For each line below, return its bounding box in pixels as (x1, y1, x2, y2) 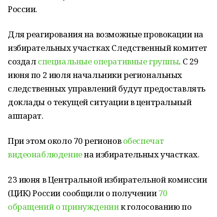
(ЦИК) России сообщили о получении (8, 187, 158, 199)
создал (8, 56, 38, 67)
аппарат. (8, 110, 44, 121)
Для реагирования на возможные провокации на (8, 29, 203, 40)
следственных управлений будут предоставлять (8, 83, 205, 94)
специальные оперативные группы (38, 56, 179, 67)
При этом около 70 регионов (8, 135, 123, 146)
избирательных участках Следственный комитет (8, 42, 207, 53)
